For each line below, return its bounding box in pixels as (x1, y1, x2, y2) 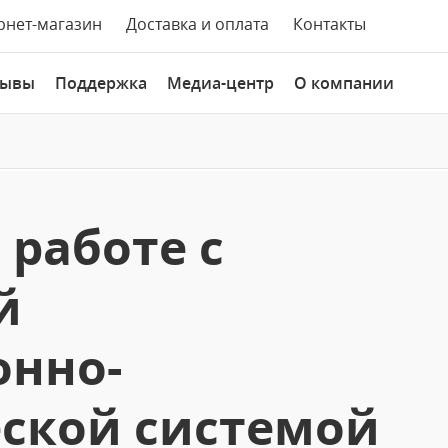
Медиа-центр (167, 72, 274, 94)
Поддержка (55, 72, 147, 94)
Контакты (293, 13, 366, 35)
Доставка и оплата (126, 13, 269, 35)
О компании (294, 72, 394, 94)
